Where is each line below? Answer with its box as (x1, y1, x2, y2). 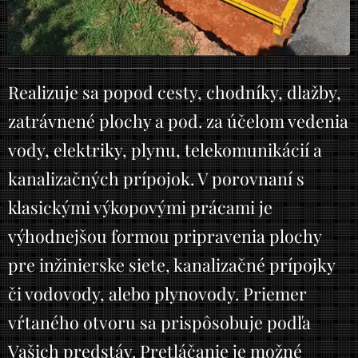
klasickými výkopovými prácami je (8, 195, 272, 218)
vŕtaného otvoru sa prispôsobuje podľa (8, 310, 311, 333)
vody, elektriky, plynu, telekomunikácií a (8, 137, 322, 161)
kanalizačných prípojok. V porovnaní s (8, 166, 304, 189)
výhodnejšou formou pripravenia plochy (8, 224, 321, 247)
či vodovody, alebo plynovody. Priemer (8, 281, 307, 304)
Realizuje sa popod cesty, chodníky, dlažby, (8, 80, 341, 103)
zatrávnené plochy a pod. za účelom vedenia (8, 109, 348, 132)
